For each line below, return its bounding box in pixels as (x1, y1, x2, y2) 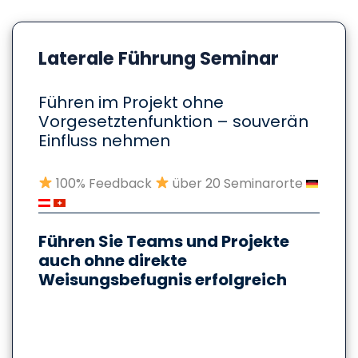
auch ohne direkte (38, 249, 187, 272)
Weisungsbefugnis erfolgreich (38, 268, 287, 291)
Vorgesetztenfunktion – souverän (38, 109, 308, 133)
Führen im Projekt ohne (38, 90, 224, 113)
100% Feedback (53, 173, 156, 193)
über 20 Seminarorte (169, 173, 307, 193)
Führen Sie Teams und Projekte (38, 229, 289, 253)
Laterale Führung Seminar (38, 45, 279, 71)
